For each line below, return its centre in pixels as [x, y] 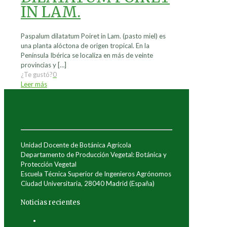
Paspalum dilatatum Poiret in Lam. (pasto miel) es [93, 36]
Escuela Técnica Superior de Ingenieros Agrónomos [96, 174]
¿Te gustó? [37, 75]
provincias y [39, 65]
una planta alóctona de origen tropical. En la [85, 46]
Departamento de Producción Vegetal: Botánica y [94, 155]
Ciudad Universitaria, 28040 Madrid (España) [88, 184]
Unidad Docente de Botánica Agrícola [76, 145]
